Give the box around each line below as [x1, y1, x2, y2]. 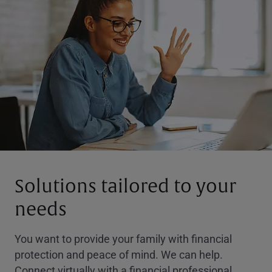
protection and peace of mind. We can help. [15, 246, 223, 262]
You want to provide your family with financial [15, 231, 232, 246]
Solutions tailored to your [15, 174, 236, 198]
